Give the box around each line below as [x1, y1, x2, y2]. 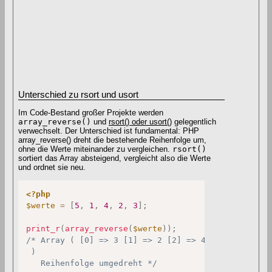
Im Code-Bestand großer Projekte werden [18, 108, 163, 118]
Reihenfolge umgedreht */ [26, 258, 158, 268]
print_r [26, 223, 61, 233]
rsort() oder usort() [109, 117, 172, 127]
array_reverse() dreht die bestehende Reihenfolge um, [18, 135, 206, 145]
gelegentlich [172, 117, 216, 127]
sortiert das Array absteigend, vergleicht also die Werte [18, 154, 211, 163]
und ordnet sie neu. [18, 163, 86, 172]
